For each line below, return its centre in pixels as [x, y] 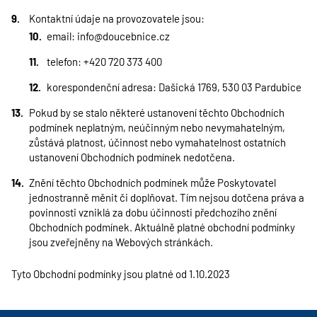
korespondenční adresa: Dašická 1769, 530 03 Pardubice [174, 87]
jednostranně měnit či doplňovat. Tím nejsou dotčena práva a [167, 197]
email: [62, 36]
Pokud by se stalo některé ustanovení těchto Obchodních [157, 113]
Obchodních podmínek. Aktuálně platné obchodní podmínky [162, 227]
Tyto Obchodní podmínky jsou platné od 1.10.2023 [121, 274]
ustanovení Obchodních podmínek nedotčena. [132, 157]
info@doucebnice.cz [123, 36]
